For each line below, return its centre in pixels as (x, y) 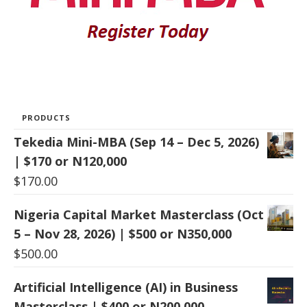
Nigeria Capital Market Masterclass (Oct (139, 215)
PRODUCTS (46, 118)
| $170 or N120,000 (70, 161)
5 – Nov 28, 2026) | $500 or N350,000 (123, 234)
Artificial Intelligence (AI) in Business (126, 287)
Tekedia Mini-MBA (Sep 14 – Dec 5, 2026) (136, 142)
